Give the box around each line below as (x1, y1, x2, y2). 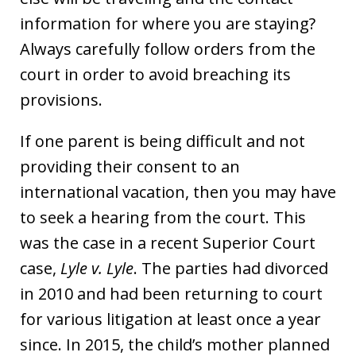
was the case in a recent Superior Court (20, 232, 315, 254)
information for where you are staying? (20, 13, 315, 35)
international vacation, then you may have (20, 181, 336, 203)
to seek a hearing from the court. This (20, 207, 306, 229)
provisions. (20, 89, 103, 111)
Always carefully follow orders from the (20, 38, 315, 60)
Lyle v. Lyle (60, 257, 133, 280)
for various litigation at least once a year (20, 308, 321, 331)
